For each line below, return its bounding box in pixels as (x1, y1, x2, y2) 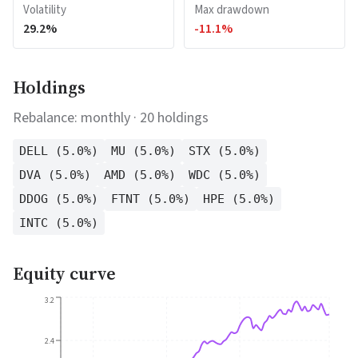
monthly (81, 108, 130, 128)
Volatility (23, 2, 66, 18)
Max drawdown (194, 2, 269, 18)
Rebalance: (13, 108, 81, 128)
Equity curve (13, 261, 116, 285)
